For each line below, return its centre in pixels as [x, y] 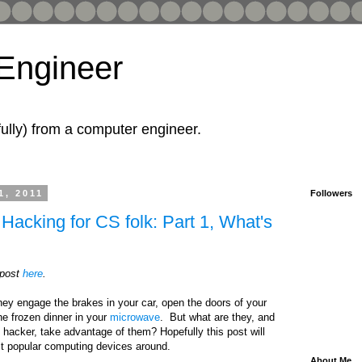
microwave [135, 317]
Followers [331, 193]
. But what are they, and [217, 317]
